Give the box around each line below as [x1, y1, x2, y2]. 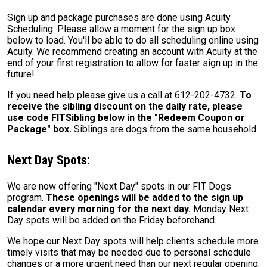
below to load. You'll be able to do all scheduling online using [7, 35, 259, 46]
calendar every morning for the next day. [7, 203, 191, 215]
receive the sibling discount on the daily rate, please [7, 101, 243, 113]
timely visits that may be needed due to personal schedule [7, 247, 251, 259]
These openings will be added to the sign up [46, 192, 243, 204]
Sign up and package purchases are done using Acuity [7, 12, 231, 24]
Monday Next [191, 203, 249, 215]
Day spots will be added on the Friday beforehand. [7, 215, 216, 226]
